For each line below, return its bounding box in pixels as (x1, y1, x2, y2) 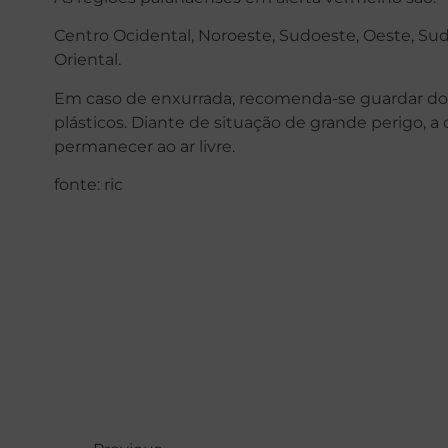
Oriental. (53, 50, 121, 70)
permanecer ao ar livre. (53, 136, 235, 156)
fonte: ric (53, 175, 123, 195)
